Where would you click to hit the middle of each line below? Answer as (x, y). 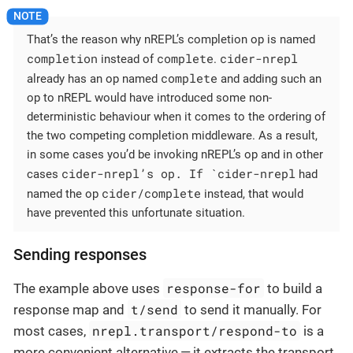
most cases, (51, 331)
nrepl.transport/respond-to (195, 330)
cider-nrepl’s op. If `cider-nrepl (178, 173)
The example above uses (88, 288)
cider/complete (151, 193)
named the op (64, 193)
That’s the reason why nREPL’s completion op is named (171, 39)
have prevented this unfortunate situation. (136, 212)
